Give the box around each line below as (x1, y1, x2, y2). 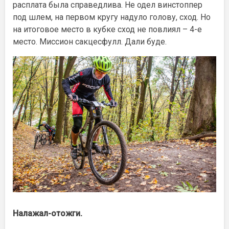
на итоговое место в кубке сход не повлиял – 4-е (13, 24, 202, 34)
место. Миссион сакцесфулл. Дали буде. (13, 36, 167, 47)
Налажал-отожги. (13, 209, 82, 219)
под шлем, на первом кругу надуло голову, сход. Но (13, 12, 211, 22)
